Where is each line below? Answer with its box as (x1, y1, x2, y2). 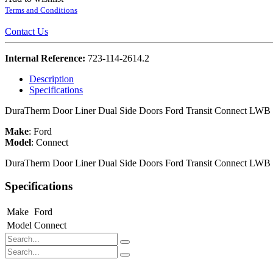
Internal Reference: (5, 52, 88, 63)
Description (29, 73, 74, 84)
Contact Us (5, 26, 48, 37)
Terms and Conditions (5, 5, 77, 15)
